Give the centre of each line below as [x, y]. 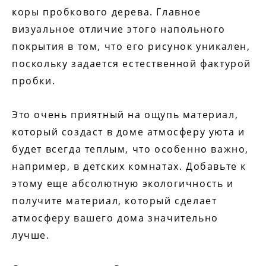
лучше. [31, 235]
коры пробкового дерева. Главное [107, 12]
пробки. [34, 81]
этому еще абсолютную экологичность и [123, 184]
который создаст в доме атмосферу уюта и [129, 132]
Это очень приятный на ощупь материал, [125, 115]
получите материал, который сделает [115, 201]
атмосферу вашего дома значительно [115, 218]
